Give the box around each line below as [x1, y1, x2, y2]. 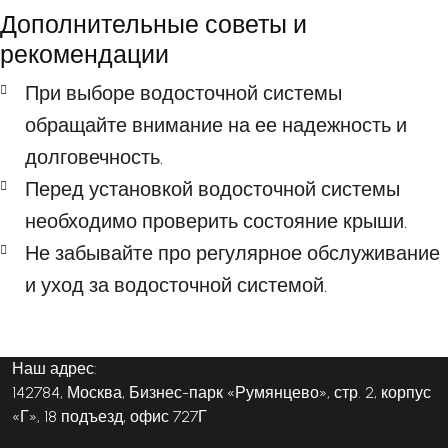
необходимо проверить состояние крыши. [25, 208, 407, 233]
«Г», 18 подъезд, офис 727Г [12, 406, 207, 426]
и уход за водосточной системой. [25, 272, 327, 297]
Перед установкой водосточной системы [25, 176, 400, 201]
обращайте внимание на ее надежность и [25, 112, 407, 137]
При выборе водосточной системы [25, 80, 342, 105]
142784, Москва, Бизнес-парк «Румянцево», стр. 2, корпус [12, 382, 431, 402]
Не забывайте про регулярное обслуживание [25, 240, 440, 265]
